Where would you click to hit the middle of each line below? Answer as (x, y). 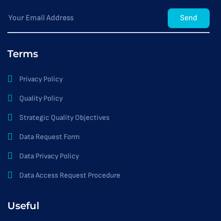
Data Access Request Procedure (70, 175)
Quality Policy (41, 98)
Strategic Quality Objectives (64, 118)
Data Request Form (50, 137)
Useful (23, 206)
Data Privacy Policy (49, 156)
